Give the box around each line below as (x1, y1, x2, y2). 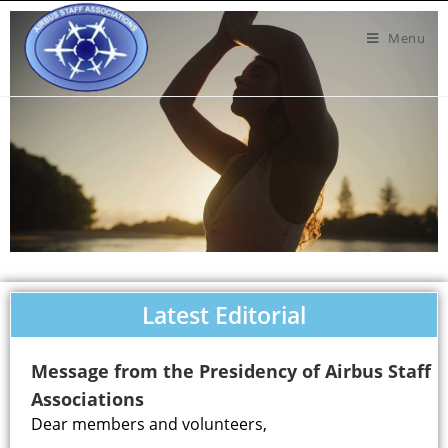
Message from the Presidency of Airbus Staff (31, 358, 431, 383)
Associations (31, 386, 144, 411)
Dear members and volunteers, (31, 412, 267, 435)
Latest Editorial (142, 298, 306, 331)
